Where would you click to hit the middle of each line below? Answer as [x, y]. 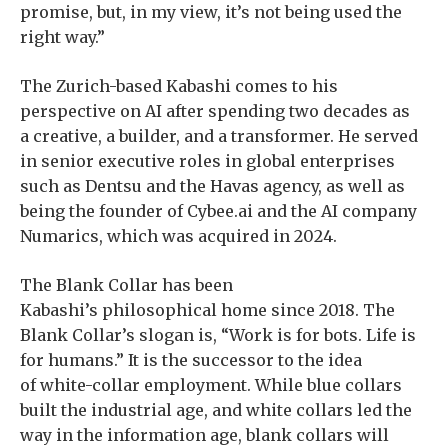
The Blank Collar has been [126, 285]
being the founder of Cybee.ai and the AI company [218, 211]
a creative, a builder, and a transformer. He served [219, 136]
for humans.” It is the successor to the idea [191, 360]
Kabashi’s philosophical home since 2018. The [207, 310]
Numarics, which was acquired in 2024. [178, 236]
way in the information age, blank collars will [204, 435]
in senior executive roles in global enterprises [207, 161]
